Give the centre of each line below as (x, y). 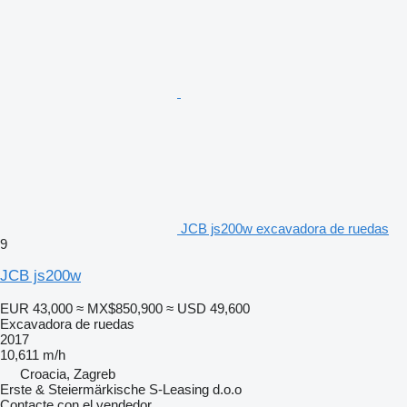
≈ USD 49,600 (208, 308)
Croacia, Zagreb (68, 373)
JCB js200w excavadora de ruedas (285, 228)
